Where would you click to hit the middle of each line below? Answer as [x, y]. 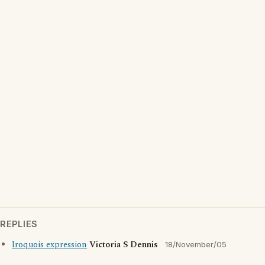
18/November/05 [196, 244]
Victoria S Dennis [124, 245]
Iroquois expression [49, 245]
